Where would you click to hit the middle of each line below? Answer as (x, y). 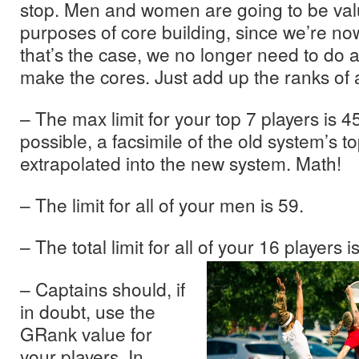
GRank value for (86, 333)
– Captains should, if (103, 288)
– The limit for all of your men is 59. (162, 204)
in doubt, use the (88, 311)
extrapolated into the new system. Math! (181, 163)
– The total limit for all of (119, 246)
